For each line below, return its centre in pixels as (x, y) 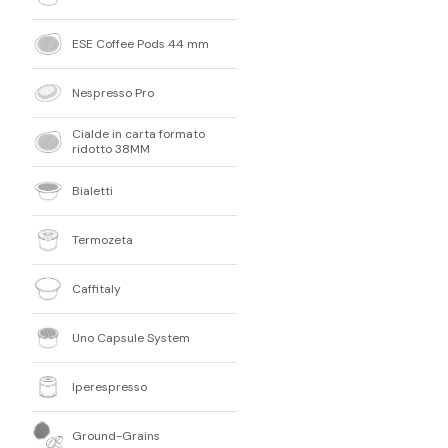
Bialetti (92, 190)
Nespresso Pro (113, 92)
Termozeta (102, 239)
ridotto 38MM (111, 149)
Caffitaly (96, 288)
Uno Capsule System (131, 337)
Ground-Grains (116, 435)
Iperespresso (109, 386)
